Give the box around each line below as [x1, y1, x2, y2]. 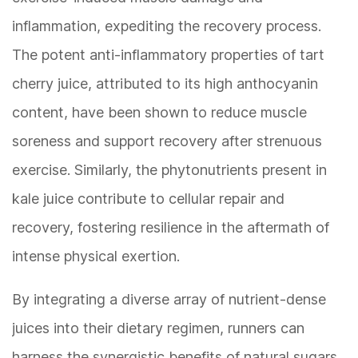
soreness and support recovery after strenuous [12, 133, 322, 150]
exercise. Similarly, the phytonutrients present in [12, 161, 327, 179]
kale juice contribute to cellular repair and [12, 190, 284, 208]
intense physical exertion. [12, 248, 180, 265]
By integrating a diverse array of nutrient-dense [12, 291, 326, 308]
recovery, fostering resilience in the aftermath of [12, 219, 329, 237]
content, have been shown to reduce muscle [12, 104, 307, 121]
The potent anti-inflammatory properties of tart [12, 46, 324, 64]
